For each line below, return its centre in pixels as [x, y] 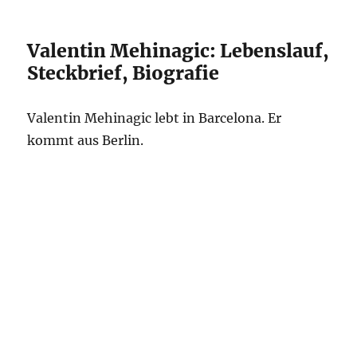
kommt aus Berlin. [86, 140]
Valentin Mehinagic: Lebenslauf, [178, 51]
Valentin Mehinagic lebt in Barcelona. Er [155, 118]
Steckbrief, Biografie [124, 73]
